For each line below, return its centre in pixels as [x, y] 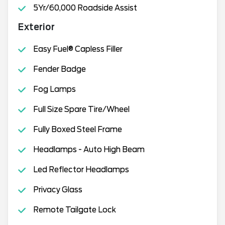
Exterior [36, 27]
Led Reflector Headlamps [81, 170]
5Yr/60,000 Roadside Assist [85, 8]
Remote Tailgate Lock [74, 210]
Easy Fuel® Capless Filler [78, 49]
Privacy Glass [58, 190]
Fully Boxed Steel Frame [77, 129]
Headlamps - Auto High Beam [89, 149]
